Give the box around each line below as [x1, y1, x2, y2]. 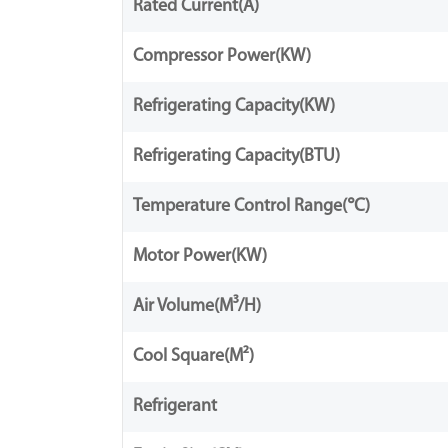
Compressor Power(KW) [133, 47, 311, 66]
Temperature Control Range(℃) [133, 197, 370, 216]
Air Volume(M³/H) [133, 297, 261, 316]
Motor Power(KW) [133, 247, 267, 266]
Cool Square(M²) [133, 347, 254, 366]
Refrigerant [133, 397, 217, 416]
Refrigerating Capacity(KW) [133, 97, 335, 116]
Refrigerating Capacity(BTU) [133, 147, 340, 166]
